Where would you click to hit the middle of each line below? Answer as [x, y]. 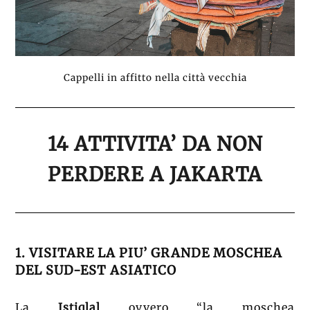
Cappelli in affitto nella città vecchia [155, 77]
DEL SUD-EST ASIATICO [96, 271]
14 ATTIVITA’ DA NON [155, 144]
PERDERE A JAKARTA [155, 175]
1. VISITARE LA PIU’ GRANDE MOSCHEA [149, 253]
